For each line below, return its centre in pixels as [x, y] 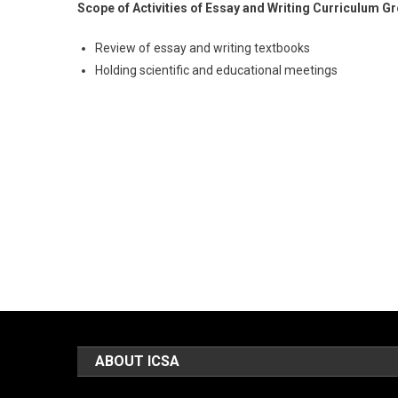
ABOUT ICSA [138, 361]
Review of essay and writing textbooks [203, 48]
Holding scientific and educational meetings [216, 70]
